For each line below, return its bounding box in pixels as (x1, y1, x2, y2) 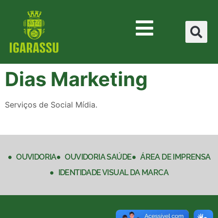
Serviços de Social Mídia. (5, 100, 97, 110)
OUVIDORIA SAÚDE (65, 152, 132, 162)
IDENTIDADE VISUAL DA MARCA (58, 168, 169, 178)
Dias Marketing (5, 67, 147, 91)
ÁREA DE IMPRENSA (140, 152, 211, 162)
